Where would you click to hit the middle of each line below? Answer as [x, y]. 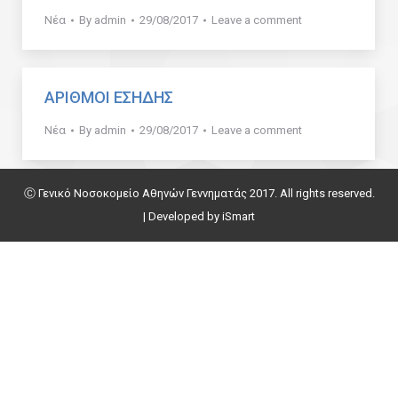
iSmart [239, 216]
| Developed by [183, 216]
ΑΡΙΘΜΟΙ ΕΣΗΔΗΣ [109, 97]
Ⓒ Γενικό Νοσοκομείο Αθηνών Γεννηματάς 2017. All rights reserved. [199, 193]
